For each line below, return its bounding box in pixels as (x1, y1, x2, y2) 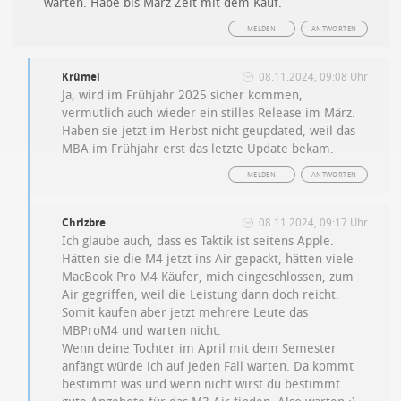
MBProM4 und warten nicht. (62, 322, 222, 338)
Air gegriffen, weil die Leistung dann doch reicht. (62, 286, 340, 303)
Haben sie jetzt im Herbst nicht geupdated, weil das (62, 123, 356, 139)
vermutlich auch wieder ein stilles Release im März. (62, 105, 356, 121)
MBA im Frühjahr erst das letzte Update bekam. (62, 141, 335, 157)
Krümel (62, 70, 101, 83)
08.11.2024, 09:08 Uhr (258, 70, 368, 83)
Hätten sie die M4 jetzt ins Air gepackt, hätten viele (62, 251, 354, 267)
